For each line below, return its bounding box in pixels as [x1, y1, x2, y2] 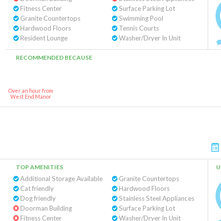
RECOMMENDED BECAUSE [16, 54, 92, 61]
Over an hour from [8, 87, 53, 94]
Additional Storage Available [19, 175, 103, 183]
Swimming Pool [117, 14, 163, 22]
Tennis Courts [117, 24, 159, 32]
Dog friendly [19, 194, 56, 202]
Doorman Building [19, 204, 72, 212]
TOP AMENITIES [16, 163, 63, 171]
